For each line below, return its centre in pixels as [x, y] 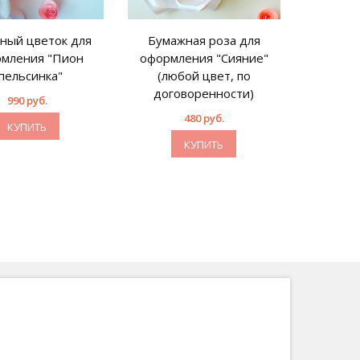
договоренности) [204, 93]
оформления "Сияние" [204, 57]
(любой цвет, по [204, 75]
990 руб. [27, 100]
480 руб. [204, 118]
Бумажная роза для [204, 40]
